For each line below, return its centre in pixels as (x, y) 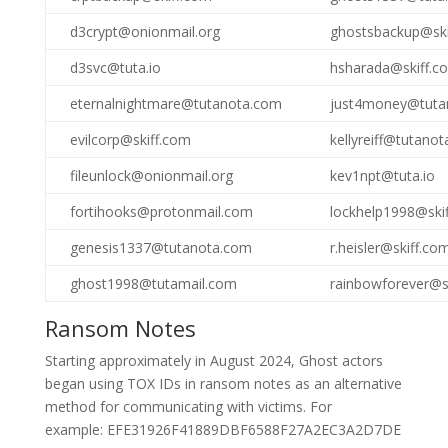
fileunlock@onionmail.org (151, 175)
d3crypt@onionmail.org (144, 31)
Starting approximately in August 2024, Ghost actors (213, 360)
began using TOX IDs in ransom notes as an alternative (223, 383)
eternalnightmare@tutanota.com (175, 103)
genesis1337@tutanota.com (160, 247)
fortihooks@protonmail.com (161, 211)
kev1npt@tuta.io (382, 175)
